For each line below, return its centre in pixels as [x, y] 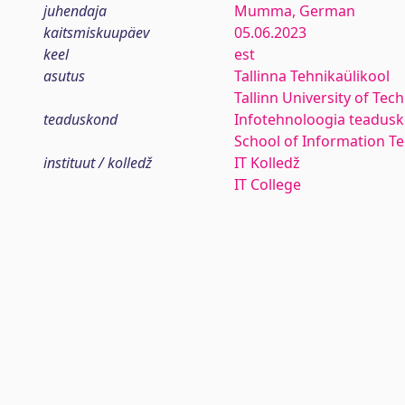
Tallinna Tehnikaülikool [311, 76]
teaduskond [80, 119]
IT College [267, 184]
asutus [64, 76]
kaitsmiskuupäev [96, 33]
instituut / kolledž [98, 163]
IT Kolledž [267, 163]
